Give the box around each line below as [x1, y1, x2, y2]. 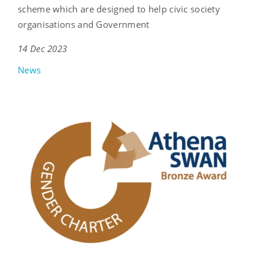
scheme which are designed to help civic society [18, 3, 221, 15]
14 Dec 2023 [18, 43, 67, 55]
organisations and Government [18, 18, 150, 31]
